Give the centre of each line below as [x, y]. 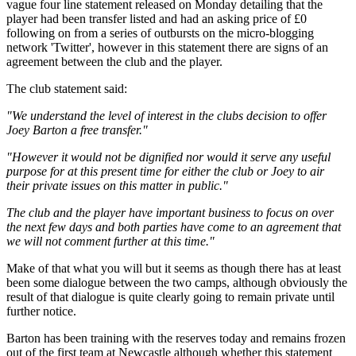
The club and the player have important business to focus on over [170, 212]
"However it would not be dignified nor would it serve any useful [168, 157]
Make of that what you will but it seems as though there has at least [174, 268]
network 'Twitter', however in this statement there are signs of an [167, 47]
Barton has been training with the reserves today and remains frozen [176, 338]
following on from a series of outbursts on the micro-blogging [160, 33]
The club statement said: [67, 88]
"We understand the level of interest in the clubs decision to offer [166, 115]
